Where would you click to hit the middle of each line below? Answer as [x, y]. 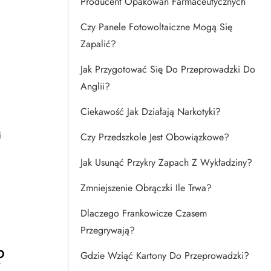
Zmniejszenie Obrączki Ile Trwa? [146, 188]
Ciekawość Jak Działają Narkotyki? [151, 112]
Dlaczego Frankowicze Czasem [144, 213]
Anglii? [95, 86]
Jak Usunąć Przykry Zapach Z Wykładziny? [166, 162]
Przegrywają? [108, 230]
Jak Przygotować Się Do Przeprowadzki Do [168, 69]
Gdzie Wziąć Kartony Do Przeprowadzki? [165, 256]
